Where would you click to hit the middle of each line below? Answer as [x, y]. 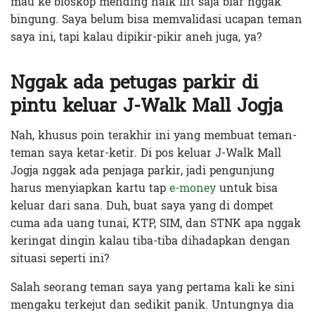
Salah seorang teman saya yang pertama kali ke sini [153, 288]
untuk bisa [247, 188]
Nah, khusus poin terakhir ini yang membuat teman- [154, 136]
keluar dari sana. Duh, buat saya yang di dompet [142, 206]
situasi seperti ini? [60, 259]
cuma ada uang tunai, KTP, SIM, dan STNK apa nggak [156, 224]
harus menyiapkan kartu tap [90, 188]
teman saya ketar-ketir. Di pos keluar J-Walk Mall [146, 153]
